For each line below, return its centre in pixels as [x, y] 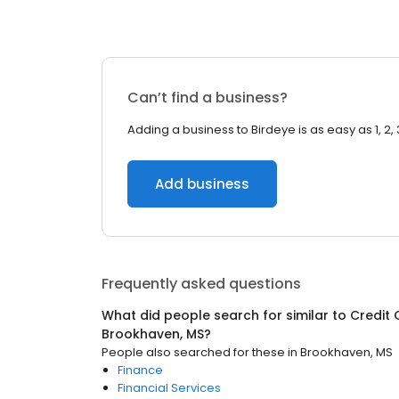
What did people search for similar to [226, 315]
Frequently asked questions [201, 284]
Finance [140, 370]
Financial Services [169, 388]
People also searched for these [193, 352]
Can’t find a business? [208, 98]
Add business [202, 184]
